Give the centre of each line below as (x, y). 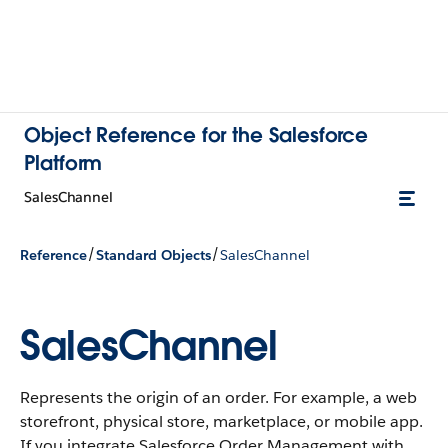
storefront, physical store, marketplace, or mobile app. (221, 421)
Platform (63, 163)
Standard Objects (153, 254)
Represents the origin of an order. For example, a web (218, 397)
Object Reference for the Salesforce (196, 135)
